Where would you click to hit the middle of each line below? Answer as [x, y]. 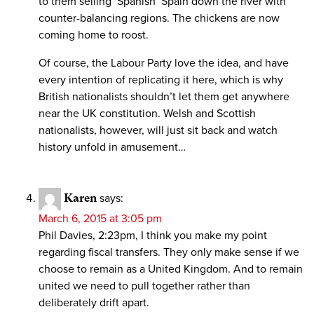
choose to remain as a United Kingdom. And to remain [171, 269]
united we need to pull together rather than [144, 286]
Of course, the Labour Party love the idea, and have [164, 63]
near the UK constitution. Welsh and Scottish [147, 114]
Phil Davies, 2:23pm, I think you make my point [153, 236]
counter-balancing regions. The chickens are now [159, 19]
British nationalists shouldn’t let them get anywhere [164, 97]
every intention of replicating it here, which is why [161, 80]
